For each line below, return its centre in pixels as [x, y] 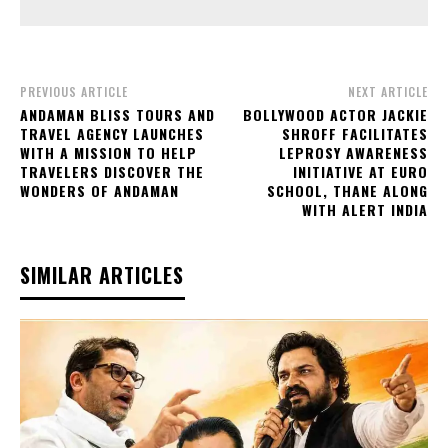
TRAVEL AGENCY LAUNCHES [112, 134]
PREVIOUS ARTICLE [74, 92]
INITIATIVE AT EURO [360, 172]
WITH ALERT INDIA [364, 210]
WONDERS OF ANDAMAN [99, 191]
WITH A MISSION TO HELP [108, 153]
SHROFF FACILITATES [354, 134]
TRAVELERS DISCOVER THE [112, 172]
